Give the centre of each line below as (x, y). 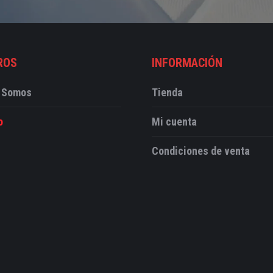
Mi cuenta (174, 122)
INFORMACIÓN (187, 63)
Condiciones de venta (201, 151)
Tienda (167, 93)
